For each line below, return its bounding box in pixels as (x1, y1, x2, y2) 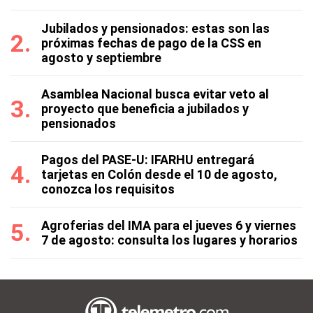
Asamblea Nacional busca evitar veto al (41, 87, 269, 101)
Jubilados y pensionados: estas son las (41, 21, 270, 36)
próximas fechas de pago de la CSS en (41, 36, 261, 50)
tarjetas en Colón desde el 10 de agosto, (41, 167, 277, 182)
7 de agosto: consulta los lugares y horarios (41, 233, 298, 247)
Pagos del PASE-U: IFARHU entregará (41, 152, 254, 167)
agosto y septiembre (41, 50, 161, 65)
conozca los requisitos (41, 182, 175, 196)
